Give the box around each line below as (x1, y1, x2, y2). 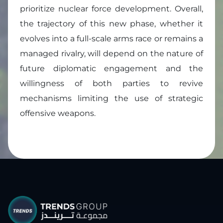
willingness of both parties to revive (20, 79, 203, 89)
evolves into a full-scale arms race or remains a (20, 34, 203, 44)
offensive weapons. (20, 109, 96, 118)
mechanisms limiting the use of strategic (20, 94, 203, 104)
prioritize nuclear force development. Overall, (20, 4, 203, 14)
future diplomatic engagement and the (20, 64, 203, 74)
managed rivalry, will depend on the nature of (20, 49, 203, 59)
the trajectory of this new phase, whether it (20, 19, 203, 29)
